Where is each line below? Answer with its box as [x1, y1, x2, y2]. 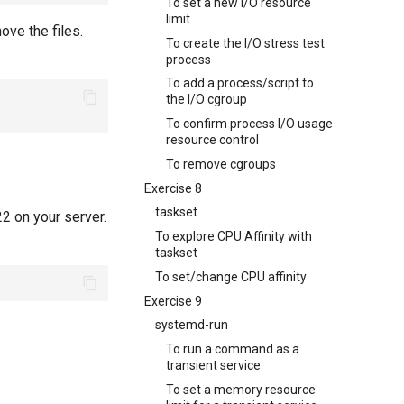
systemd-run [155, 317, 228, 333]
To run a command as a [166, 342, 299, 356]
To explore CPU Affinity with [155, 229, 312, 243]
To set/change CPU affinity [155, 269, 307, 284]
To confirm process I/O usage [166, 116, 333, 131]
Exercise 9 [144, 293, 202, 308]
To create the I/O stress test [166, 35, 325, 50]
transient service [166, 358, 261, 372]
